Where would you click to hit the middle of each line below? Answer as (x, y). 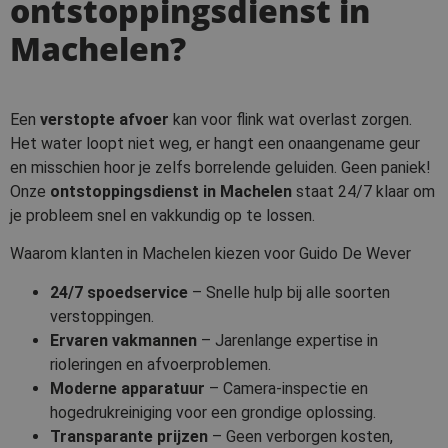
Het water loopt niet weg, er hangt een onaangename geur (215, 143)
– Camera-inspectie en (286, 388)
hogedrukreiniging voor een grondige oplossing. (213, 412)
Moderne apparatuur (127, 388)
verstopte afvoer (104, 119)
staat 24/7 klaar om (363, 191)
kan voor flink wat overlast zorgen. (290, 119)
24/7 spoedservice (119, 292)
